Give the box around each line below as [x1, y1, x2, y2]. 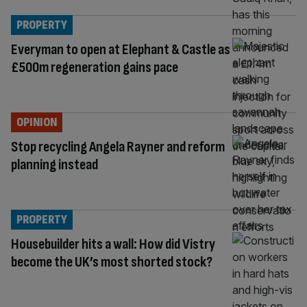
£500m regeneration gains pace [11, 58, 178, 77]
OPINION [16, 114, 57, 130]
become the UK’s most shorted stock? [11, 252, 212, 271]
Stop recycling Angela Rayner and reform [11, 137, 225, 156]
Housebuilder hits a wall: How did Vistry [11, 234, 215, 254]
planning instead [11, 155, 98, 174]
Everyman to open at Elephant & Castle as [11, 40, 230, 59]
